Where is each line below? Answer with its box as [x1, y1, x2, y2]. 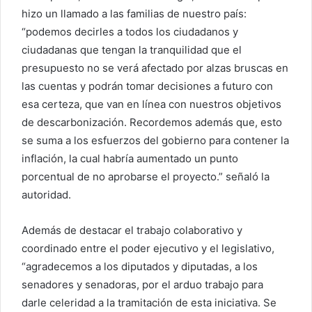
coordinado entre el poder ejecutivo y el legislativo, [22, 242, 274, 256]
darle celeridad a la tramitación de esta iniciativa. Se [22, 296, 276, 310]
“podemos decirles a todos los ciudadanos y [22, 25, 238, 39]
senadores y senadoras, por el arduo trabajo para [22, 278, 263, 292]
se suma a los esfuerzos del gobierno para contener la [22, 134, 289, 148]
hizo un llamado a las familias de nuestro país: [22, 7, 247, 21]
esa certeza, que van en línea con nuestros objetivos [22, 97, 281, 111]
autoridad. [22, 188, 71, 202]
